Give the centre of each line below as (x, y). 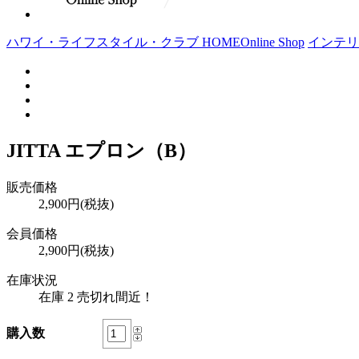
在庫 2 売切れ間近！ (96, 296)
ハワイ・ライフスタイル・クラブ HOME (123, 42)
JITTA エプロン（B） (101, 150)
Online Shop (272, 42)
